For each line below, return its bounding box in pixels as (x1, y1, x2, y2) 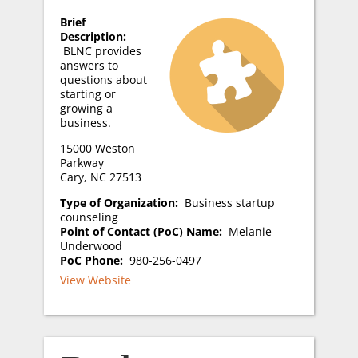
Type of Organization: (59, 195, 185, 210)
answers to (59, 58, 118, 73)
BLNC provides (62, 43, 141, 58)
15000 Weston (59, 141, 135, 156)
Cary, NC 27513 (59, 169, 141, 185)
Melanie (228, 224, 272, 239)
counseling (59, 209, 118, 225)
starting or (59, 86, 116, 101)
